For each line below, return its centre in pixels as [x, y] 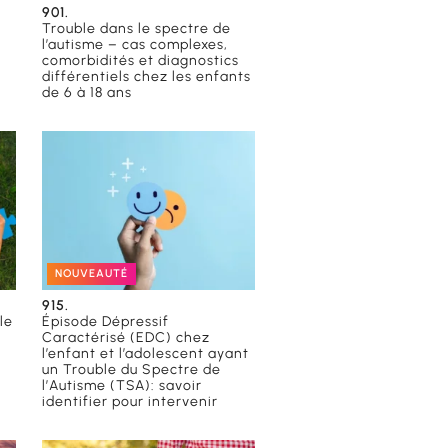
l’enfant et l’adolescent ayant [146, 354]
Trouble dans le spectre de [137, 28]
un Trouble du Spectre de [132, 370]
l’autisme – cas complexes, [135, 44]
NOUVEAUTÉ [92, 274]
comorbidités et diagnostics [141, 60]
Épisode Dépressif [106, 322]
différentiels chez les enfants [147, 76]
